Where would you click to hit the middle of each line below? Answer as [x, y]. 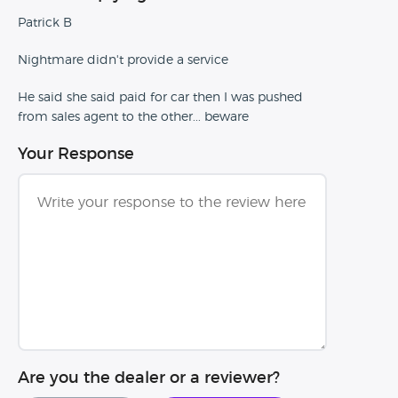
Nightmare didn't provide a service [123, 60]
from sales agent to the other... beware [133, 117]
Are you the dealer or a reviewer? [149, 378]
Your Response [76, 155]
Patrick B [45, 23]
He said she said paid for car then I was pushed [160, 98]
